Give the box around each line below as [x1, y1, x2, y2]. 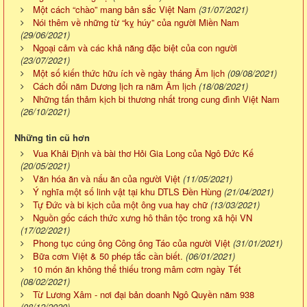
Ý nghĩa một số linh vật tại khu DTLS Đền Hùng [33, 184, 221, 198]
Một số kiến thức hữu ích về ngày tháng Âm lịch [33, 66, 225, 79]
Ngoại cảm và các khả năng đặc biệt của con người [33, 40, 237, 54]
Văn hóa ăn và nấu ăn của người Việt [33, 171, 180, 185]
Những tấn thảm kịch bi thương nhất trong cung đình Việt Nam [33, 92, 280, 106]
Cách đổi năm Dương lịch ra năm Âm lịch [33, 79, 196, 93]
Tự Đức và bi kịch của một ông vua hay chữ [33, 197, 208, 211]
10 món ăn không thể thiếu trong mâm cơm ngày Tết [33, 262, 244, 275]
